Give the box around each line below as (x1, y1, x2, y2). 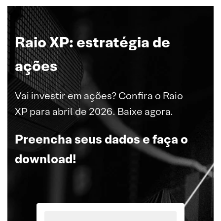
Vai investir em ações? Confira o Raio (15, 89, 183, 102)
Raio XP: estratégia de (15, 33, 170, 52)
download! (15, 151, 76, 167)
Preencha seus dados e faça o (15, 131, 188, 147)
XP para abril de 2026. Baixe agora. (15, 105, 173, 118)
